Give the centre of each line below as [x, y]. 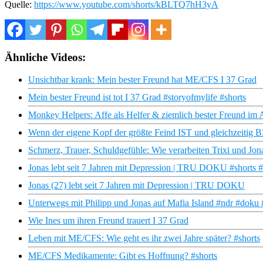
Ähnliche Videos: [45, 57]
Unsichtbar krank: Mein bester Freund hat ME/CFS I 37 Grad [142, 80]
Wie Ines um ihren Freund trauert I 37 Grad [108, 221]
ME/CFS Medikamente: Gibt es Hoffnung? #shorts [123, 256]
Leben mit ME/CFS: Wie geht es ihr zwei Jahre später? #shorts [144, 238]
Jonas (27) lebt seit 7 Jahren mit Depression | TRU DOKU [136, 186]
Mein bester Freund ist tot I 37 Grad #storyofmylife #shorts [137, 97]
